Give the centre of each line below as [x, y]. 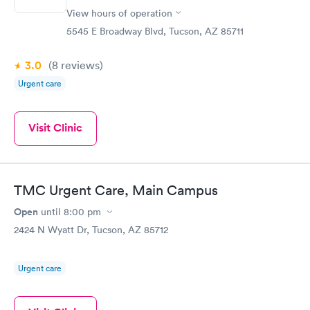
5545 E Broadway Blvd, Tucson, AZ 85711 [155, 31]
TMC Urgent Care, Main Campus [116, 190]
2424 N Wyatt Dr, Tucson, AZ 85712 [91, 230]
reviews [79, 65]
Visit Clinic [55, 127]
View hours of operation [119, 13]
